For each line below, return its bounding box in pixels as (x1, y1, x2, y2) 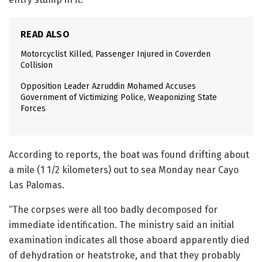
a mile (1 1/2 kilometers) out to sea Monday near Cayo (9, 164, 239, 176)
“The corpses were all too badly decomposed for (9, 204, 218, 216)
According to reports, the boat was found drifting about (9, 149, 249, 161)
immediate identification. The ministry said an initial (9, 219, 234, 231)
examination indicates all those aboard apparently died (9, 235, 250, 246)
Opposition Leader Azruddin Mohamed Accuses (20, 81, 196, 92)
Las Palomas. (9, 180, 64, 191)
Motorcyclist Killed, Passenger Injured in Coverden (20, 49, 211, 60)
